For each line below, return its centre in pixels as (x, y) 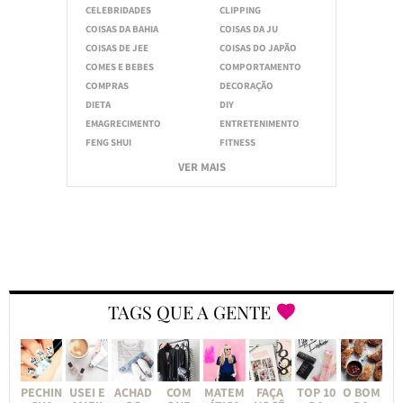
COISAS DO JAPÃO (258, 48)
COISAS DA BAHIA (122, 29)
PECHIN (41, 393)
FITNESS (237, 143)
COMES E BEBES (120, 67)
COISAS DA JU (249, 29)
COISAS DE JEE (117, 48)
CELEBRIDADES (118, 10)
